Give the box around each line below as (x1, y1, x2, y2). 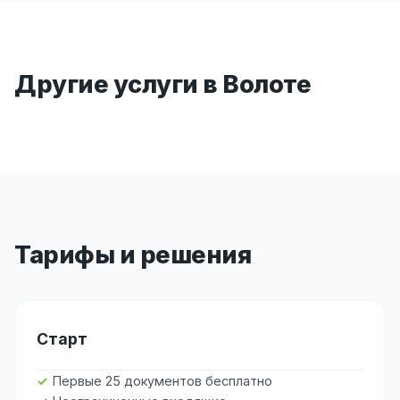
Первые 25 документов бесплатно (53, 372, 272, 388)
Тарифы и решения (14, 239, 251, 270)
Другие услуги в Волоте (14, 70, 311, 100)
